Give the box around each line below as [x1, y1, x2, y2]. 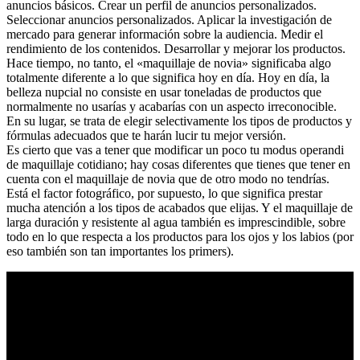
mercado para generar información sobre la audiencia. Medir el [6, 27, 323, 41]
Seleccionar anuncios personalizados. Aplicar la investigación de [6, 12, 332, 27]
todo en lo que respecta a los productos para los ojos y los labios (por [6, 229, 354, 243]
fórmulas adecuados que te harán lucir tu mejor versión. [6, 128, 286, 142]
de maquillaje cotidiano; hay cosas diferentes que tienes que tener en [6, 157, 350, 171]
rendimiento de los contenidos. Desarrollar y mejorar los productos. [6, 41, 346, 55]
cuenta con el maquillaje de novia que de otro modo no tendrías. [6, 171, 329, 186]
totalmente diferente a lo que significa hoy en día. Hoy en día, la [6, 70, 329, 84]
